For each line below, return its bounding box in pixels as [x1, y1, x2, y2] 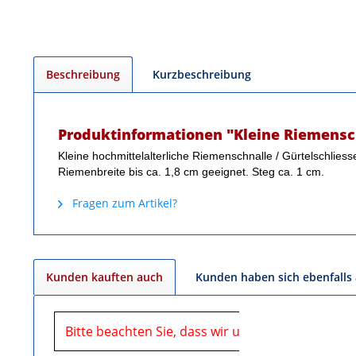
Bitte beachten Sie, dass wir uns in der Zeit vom [65, 322, 350, 340]
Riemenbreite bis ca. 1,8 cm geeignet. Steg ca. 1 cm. [58, 164, 324, 178]
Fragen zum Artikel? [69, 195, 177, 211]
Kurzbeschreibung [153, 66, 251, 82]
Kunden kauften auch [46, 269, 163, 284]
